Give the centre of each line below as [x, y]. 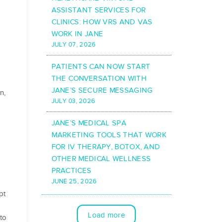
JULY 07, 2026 [74, 45]
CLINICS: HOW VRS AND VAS [102, 22]
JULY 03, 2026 [73, 101]
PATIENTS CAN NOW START [101, 67]
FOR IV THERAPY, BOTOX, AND [106, 147]
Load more [107, 215]
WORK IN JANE [77, 34]
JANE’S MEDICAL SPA [89, 123]
